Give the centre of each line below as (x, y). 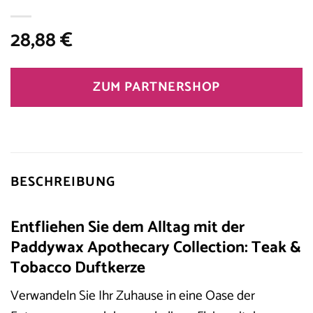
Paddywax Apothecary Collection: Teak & (156, 247)
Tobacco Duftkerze (78, 268)
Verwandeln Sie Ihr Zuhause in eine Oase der (133, 296)
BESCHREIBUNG (63, 182)
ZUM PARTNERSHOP (156, 88)
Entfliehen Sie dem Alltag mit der (128, 227)
